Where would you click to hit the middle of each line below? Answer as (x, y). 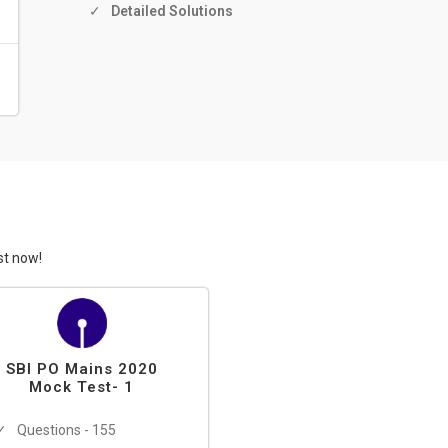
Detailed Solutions (172, 11)
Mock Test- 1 (81, 387)
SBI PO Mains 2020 (81, 369)
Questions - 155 (66, 430)
